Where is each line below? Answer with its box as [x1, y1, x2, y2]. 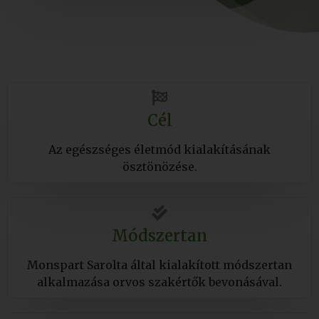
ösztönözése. [122, 159, 197, 174]
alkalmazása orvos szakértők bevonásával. [37, 274, 282, 289]
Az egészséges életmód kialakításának [48, 142, 271, 157]
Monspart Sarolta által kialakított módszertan [27, 257, 292, 272]
